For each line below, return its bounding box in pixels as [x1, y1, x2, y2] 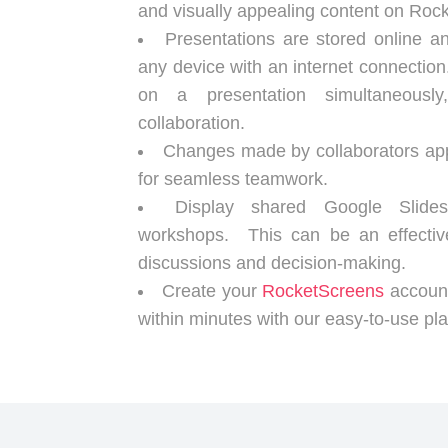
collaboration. [138, 113, 245, 133]
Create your [162, 281, 263, 301]
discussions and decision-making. [138, 253, 406, 273]
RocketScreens [262, 281, 385, 301]
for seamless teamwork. [138, 169, 328, 189]
